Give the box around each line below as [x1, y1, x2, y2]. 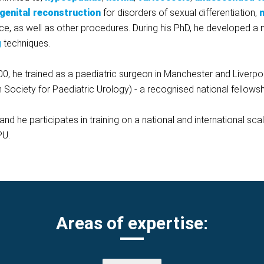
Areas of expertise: [56, 213, 208, 234]
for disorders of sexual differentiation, [101, 7, 259, 19]
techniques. [1, 38, 50, 49]
